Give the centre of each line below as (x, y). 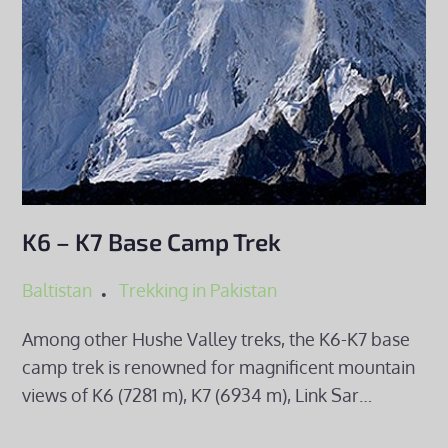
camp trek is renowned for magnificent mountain (219, 367)
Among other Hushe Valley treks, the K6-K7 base (216, 339)
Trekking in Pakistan (198, 290)
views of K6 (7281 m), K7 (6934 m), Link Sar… (197, 395)
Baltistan (57, 290)
